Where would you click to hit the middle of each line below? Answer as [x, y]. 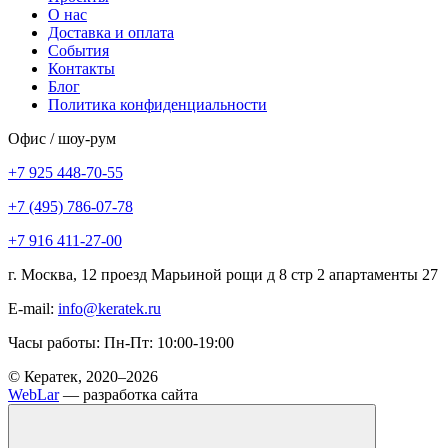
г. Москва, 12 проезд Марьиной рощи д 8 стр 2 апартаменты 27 [223, 274]
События [78, 50]
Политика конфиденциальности [157, 104]
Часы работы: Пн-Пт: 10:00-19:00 [121, 342]
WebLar [33, 394]
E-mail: [33, 308]
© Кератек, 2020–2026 [83, 376]
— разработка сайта [128, 394]
